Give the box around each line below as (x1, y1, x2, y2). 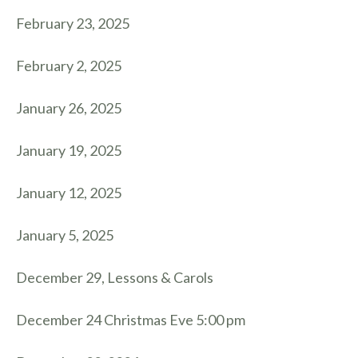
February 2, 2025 (16, 57, 121, 74)
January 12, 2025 (16, 184, 121, 201)
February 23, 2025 (16, 14, 129, 32)
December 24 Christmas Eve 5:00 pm (16, 311, 245, 328)
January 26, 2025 (16, 99, 121, 117)
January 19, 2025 (16, 141, 121, 159)
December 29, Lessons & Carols (16, 268, 213, 286)
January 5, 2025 (16, 226, 113, 244)
